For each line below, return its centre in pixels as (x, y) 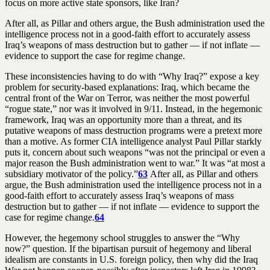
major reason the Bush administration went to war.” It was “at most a (135, 163)
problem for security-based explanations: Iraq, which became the (127, 87)
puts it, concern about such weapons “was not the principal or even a (135, 152)
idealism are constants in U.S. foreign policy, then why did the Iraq (131, 259)
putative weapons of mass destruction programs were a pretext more (133, 130)
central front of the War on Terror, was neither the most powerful (127, 98)
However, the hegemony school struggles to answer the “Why (122, 237)
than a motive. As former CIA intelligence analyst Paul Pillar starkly (133, 141)
